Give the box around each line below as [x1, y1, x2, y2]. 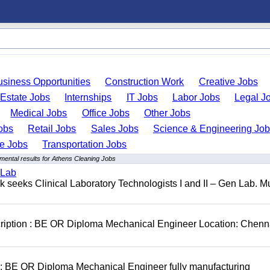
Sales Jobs [90, 124, 139, 134]
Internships [64, 92, 112, 102]
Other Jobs [143, 108, 190, 118]
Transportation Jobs [42, 139, 127, 149]
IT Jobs [126, 92, 158, 102]
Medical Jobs [10, 108, 67, 118]
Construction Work [105, 77, 184, 87]
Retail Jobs [28, 124, 77, 134]
